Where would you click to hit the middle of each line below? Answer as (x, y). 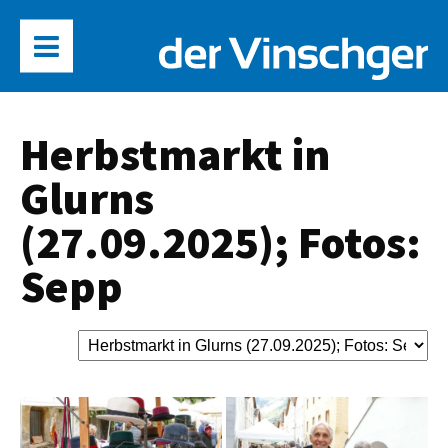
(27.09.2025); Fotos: (220, 242)
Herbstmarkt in (175, 154)
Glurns (87, 198)
